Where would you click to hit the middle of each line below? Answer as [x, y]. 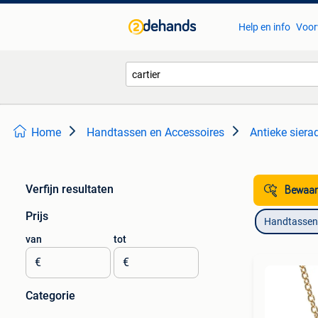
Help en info [264, 27]
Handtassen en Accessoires [155, 132]
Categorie [50, 296]
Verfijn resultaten [70, 189]
